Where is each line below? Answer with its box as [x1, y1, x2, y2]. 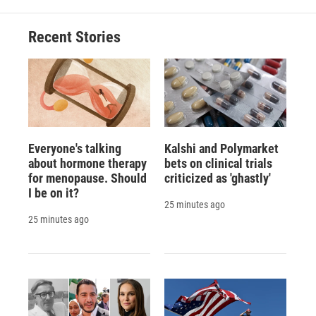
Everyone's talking [28, 140, 121, 156]
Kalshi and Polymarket [164, 140, 279, 156]
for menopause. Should [28, 170, 147, 186]
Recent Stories [28, 28, 121, 47]
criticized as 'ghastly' [164, 170, 271, 186]
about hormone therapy [28, 155, 147, 171]
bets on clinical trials [164, 155, 272, 171]
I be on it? [28, 185, 79, 200]
